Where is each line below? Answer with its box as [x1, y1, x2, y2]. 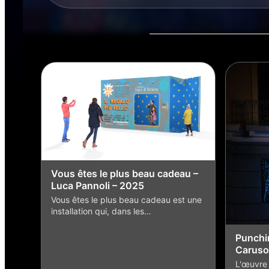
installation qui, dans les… [51, 205, 151, 216]
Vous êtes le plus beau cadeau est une [51, 194, 202, 205]
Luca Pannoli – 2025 [51, 179, 144, 192]
